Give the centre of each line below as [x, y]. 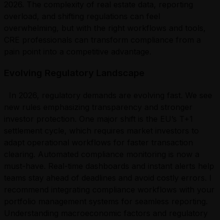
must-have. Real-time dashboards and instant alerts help [109, 166]
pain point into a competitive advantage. [80, 51]
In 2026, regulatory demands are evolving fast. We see [108, 96]
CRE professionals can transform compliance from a [102, 40]
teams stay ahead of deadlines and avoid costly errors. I [108, 178]
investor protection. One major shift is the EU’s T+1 [98, 119]
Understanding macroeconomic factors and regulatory [106, 213]
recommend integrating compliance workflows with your [109, 190]
